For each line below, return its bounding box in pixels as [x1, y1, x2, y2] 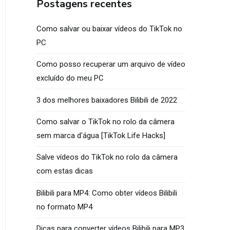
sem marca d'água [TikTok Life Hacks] [36, 131, 165, 141]
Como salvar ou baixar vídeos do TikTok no [36, 24, 182, 33]
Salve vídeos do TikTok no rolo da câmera [36, 152, 178, 162]
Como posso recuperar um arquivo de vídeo [36, 60, 185, 69]
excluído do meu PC [36, 73, 104, 83]
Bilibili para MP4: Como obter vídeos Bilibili [36, 188, 177, 198]
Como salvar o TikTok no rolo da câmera [36, 117, 175, 127]
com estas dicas [36, 166, 93, 176]
